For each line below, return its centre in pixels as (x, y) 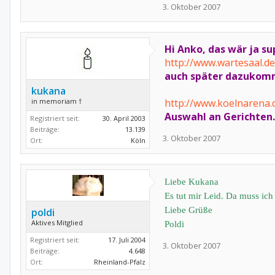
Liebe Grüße (188, 210)
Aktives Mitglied (57, 223)
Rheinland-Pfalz (120, 262)
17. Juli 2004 (127, 240)
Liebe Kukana (192, 182)
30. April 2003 (124, 118)
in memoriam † (57, 101)
